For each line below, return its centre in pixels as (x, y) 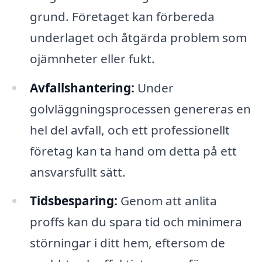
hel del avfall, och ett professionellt (130, 130)
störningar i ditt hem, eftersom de (127, 243)
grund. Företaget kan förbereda (122, 16)
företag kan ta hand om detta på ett (133, 151)
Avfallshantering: (82, 87)
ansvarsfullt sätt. (77, 172)
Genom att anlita (167, 201)
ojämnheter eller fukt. (92, 58)
